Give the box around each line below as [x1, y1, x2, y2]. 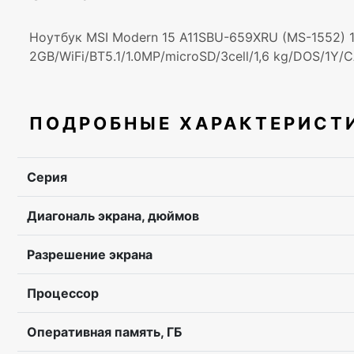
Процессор [27, 285, 99, 301]
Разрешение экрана [27, 247, 153, 262]
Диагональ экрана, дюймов [27, 208, 199, 224]
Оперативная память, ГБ [27, 324, 182, 340]
